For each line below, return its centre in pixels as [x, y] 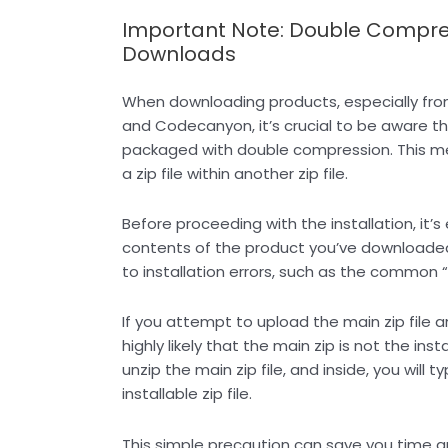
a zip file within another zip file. [235, 173]
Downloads [179, 53]
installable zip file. [187, 394]
